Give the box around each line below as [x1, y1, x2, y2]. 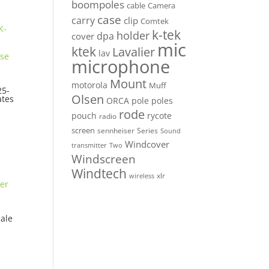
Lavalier [112, 44, 156, 61]
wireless [129, 172, 155, 181]
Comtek [141, 16, 169, 27]
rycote [147, 110, 172, 122]
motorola [71, 79, 108, 91]
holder [116, 28, 150, 43]
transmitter [71, 141, 107, 150]
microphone [71, 55, 171, 79]
